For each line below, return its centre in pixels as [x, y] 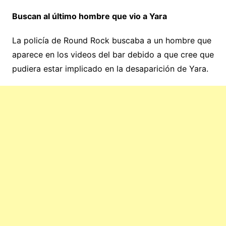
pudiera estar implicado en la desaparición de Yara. [110, 69]
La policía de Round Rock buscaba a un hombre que [111, 41]
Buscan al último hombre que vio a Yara [89, 16]
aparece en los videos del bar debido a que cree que [113, 55]
